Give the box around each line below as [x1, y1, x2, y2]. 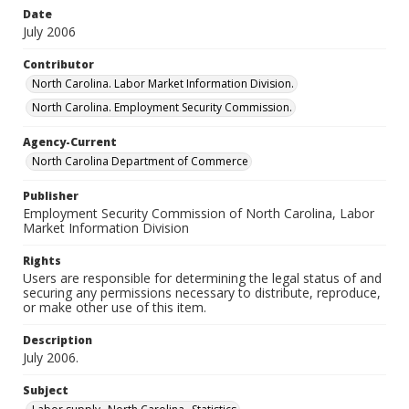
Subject [23, 383, 68, 398]
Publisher [23, 188, 79, 204]
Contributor [23, 57, 94, 72]
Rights [23, 253, 61, 268]
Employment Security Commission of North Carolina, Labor [23, 204, 374, 222]
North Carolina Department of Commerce [32, 153, 248, 169]
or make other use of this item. [23, 299, 206, 316]
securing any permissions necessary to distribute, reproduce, [23, 284, 381, 301]
